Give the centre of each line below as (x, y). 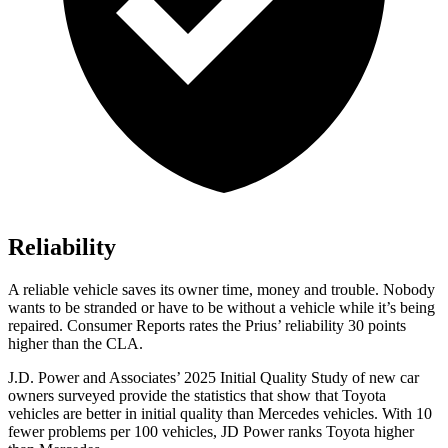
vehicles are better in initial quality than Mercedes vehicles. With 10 (220, 414)
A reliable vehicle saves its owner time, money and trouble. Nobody (221, 290)
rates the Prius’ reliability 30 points (295, 326)
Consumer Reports (126, 326)
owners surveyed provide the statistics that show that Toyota (197, 396)
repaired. (37, 326)
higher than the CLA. (75, 344)
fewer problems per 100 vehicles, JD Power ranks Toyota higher (211, 432)
